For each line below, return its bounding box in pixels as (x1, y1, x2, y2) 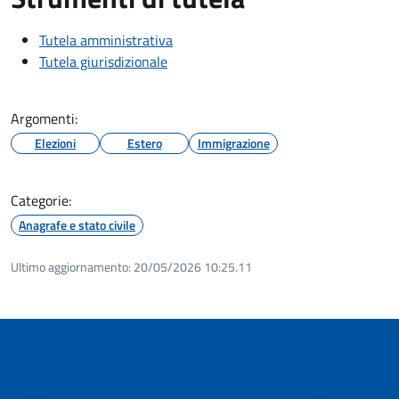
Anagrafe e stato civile (19, 215, 135, 234)
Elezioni (35, 133, 76, 152)
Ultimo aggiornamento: (11, 256, 131, 276)
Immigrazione (197, 133, 270, 152)
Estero (126, 133, 162, 152)
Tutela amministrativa (39, 28, 173, 51)
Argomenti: (11, 107, 77, 129)
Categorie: (11, 189, 71, 211)
